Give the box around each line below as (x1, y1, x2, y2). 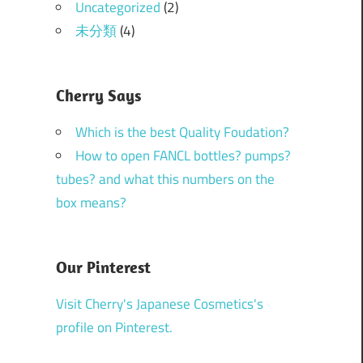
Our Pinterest (55, 256, 151, 277)
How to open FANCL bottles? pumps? (75, 144, 291, 166)
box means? (55, 191, 126, 213)
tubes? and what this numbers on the (55, 168, 275, 190)
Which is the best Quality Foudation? (75, 121, 289, 143)
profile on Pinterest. (55, 316, 173, 338)
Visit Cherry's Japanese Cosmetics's (55, 293, 263, 314)
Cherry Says (55, 84, 141, 105)
